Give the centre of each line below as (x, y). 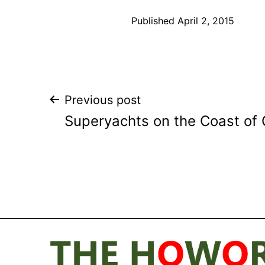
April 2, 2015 (206, 20)
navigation (116, 140)
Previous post (103, 100)
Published (154, 20)
